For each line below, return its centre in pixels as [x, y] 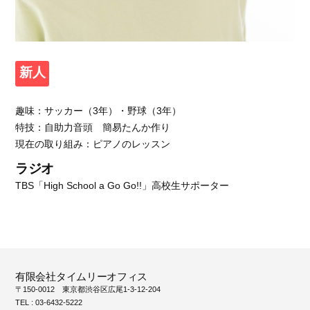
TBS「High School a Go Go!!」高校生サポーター [122, 186]
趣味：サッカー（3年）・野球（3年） [98, 111]
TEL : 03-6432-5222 [49, 303]
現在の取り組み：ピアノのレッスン [93, 144]
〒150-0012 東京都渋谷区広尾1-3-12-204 [88, 290]
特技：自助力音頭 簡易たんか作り [93, 128]
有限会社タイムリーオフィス [82, 277]
